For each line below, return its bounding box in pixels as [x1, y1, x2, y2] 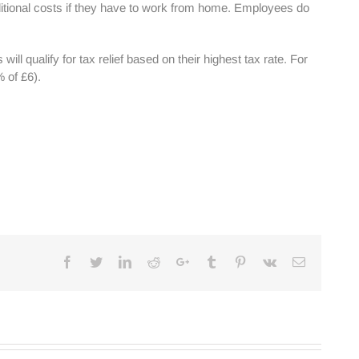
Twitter [102, 255, 138, 268]
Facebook [73, 255, 123, 268]
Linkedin [131, 255, 176, 268]
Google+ [188, 255, 233, 268]
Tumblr [217, 255, 254, 268]
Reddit [159, 255, 193, 268]
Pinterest [246, 255, 289, 268]
